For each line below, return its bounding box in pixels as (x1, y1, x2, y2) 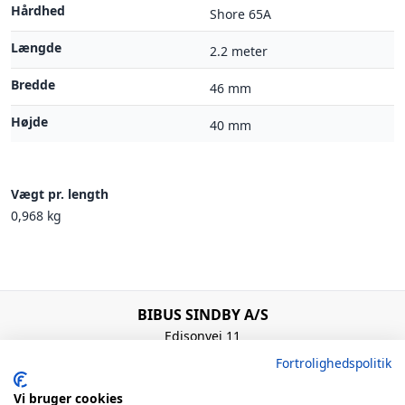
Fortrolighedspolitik (276, 354, 391, 372)
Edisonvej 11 (165, 327, 240, 344)
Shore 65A (210, 5, 271, 23)
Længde (11, 39, 61, 56)
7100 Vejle (172, 345, 233, 363)
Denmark (174, 363, 231, 381)
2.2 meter (210, 42, 268, 60)
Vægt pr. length (11, 185, 108, 202)
